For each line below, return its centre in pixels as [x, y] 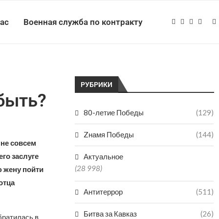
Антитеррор [103, 192]
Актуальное [104, 156]
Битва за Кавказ [110, 214]
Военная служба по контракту [83, 22]
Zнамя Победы [109, 134]
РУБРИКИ [97, 85]
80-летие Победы [114, 112]
